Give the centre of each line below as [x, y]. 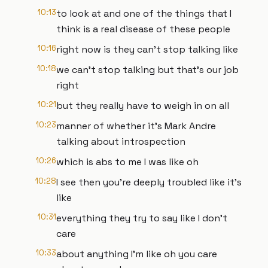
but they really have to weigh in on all [143, 106]
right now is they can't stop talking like [147, 49]
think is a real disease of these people [143, 29]
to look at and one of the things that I [144, 13]
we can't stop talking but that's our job [147, 70]
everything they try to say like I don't [142, 218]
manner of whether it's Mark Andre [136, 126]
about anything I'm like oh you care [137, 254]
